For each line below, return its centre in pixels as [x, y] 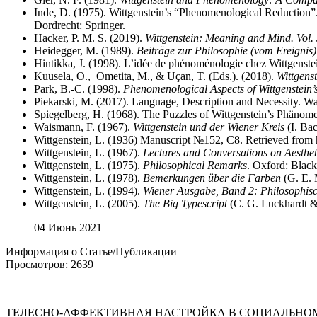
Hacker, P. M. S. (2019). [90, 38]
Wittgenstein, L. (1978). [88, 178]
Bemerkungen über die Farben [212, 178]
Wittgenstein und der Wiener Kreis [209, 127]
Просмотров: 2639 [50, 264]
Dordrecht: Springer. [80, 25]
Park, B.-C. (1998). [79, 89]
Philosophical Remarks [195, 165]
